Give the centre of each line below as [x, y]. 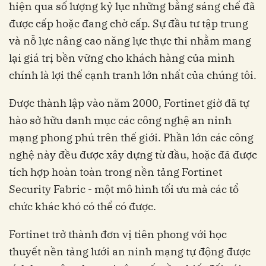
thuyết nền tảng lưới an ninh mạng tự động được [130, 251]
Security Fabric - [50, 189]
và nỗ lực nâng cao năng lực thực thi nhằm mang [130, 40]
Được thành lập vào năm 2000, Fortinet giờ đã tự [129, 103]
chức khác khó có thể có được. [83, 206]
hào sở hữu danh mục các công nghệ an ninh [120, 120]
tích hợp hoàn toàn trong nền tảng [95, 172]
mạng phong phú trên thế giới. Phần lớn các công [131, 137]
